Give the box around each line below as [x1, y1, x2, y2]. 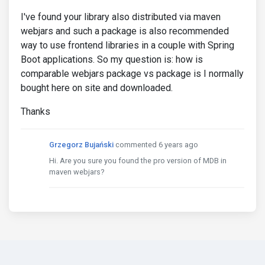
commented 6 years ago [115, 140, 198, 149]
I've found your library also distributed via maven [21, 11, 221, 22]
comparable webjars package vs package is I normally [21, 68, 244, 79]
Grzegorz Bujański [49, 140, 114, 149]
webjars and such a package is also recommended [21, 25, 229, 37]
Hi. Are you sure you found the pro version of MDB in [49, 156, 227, 165]
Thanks [21, 106, 50, 117]
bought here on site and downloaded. [21, 82, 173, 93]
